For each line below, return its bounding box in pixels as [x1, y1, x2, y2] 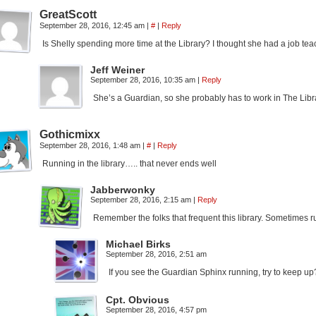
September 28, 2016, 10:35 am [90, 75, 197, 84]
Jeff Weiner [90, 64, 145, 75]
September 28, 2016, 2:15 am [90, 195, 193, 204]
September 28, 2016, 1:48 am [39, 141, 142, 150]
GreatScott [39, 8, 97, 20]
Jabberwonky [90, 184, 155, 195]
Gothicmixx [39, 128, 100, 140]
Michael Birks [106, 238, 171, 250]
